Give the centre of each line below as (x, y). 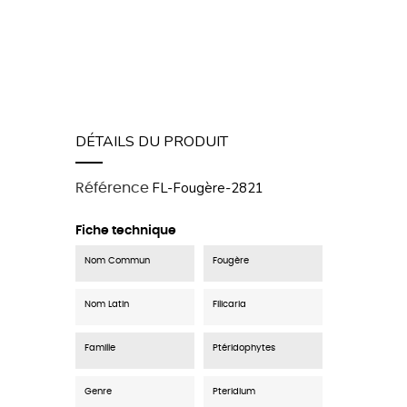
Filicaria (229, 305)
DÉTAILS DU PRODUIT (152, 142)
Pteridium (234, 392)
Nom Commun (117, 261)
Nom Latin (107, 305)
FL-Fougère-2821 (208, 189)
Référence (112, 189)
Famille (100, 348)
